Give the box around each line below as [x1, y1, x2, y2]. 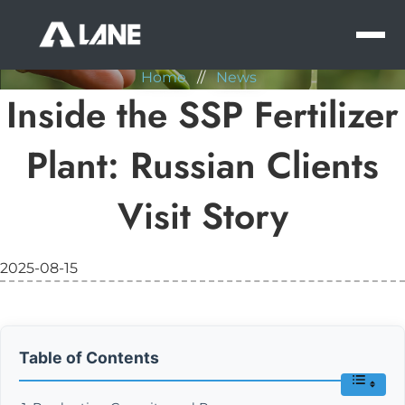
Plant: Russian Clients [26, 139, 379, 192]
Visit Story [117, 190, 288, 242]
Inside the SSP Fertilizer [6, 89, 399, 141]
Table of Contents [19, 348, 159, 368]
